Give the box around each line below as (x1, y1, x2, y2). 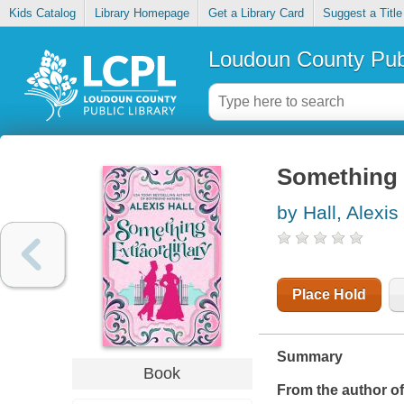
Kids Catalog (8, 6, 76, 21)
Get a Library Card (207, 6, 304, 21)
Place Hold (291, 287, 366, 303)
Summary (276, 349, 343, 365)
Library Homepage (94, 6, 189, 21)
